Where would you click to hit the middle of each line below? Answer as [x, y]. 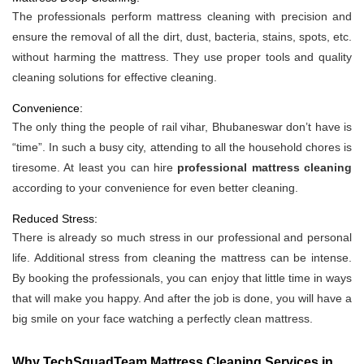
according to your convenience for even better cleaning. [155, 188]
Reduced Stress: [55, 219]
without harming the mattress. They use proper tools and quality [182, 57]
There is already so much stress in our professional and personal [182, 238]
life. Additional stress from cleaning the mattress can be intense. [182, 258]
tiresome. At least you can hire [95, 168]
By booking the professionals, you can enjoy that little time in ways [182, 278]
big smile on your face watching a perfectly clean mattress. [162, 319]
